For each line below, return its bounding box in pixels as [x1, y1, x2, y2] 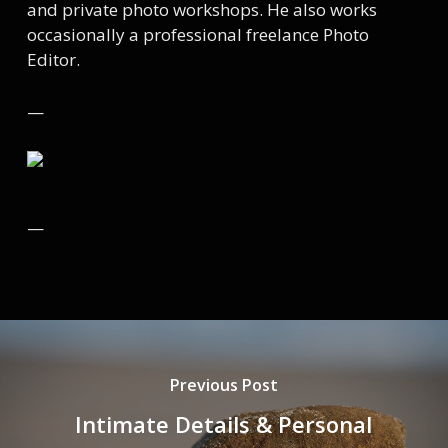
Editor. [26, 47, 80, 71]
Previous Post [169, 374, 278, 397]
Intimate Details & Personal [75, 409, 373, 440]
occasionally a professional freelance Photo [26, 22, 369, 46]
